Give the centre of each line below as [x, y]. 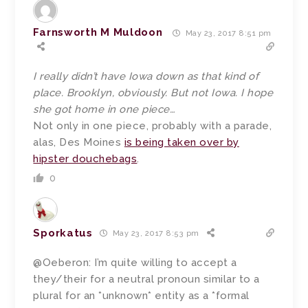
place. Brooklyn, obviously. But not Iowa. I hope [153, 92]
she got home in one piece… [104, 109]
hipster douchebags [85, 158]
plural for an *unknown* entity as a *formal [141, 295]
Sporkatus [63, 233]
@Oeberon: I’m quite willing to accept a [135, 262]
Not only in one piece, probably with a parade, [153, 125]
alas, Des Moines [79, 142]
